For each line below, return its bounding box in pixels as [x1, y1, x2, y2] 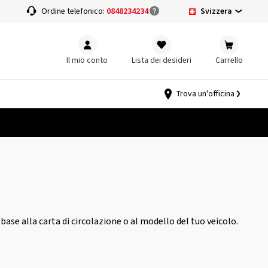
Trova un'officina [176, 88, 234, 100]
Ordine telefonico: [41, 5, 107, 17]
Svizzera [200, 5, 232, 17]
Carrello [215, 54, 243, 66]
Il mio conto [66, 54, 108, 66]
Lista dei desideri [132, 54, 191, 66]
